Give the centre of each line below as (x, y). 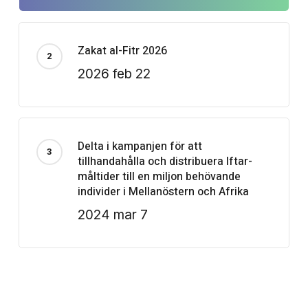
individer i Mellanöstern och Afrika (163, 191)
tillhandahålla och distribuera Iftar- (165, 161)
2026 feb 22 (114, 74)
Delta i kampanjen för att (140, 146)
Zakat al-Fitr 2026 (122, 51)
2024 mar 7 (112, 214)
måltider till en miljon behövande (159, 176)
